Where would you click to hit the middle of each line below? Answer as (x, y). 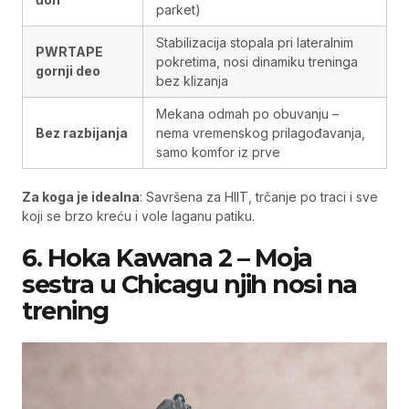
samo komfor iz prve (218, 152)
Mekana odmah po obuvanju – (247, 114)
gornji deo (68, 71)
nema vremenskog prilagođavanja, (261, 133)
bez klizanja (192, 81)
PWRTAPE (69, 52)
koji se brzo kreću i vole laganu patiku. (138, 216)
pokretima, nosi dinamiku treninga (257, 62)
